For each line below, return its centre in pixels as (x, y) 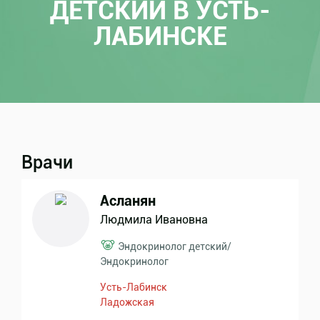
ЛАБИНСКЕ (160, 36)
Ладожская (127, 302)
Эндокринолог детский (172, 246)
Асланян (128, 201)
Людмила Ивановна (154, 220)
